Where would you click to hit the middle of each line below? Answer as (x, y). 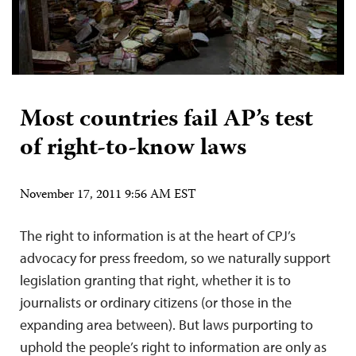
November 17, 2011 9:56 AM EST (108, 195)
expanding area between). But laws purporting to (166, 324)
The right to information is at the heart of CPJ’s (158, 235)
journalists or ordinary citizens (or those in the (156, 302)
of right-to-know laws (133, 149)
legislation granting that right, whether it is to (155, 280)
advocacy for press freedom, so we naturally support (175, 257)
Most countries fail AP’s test (166, 120)
